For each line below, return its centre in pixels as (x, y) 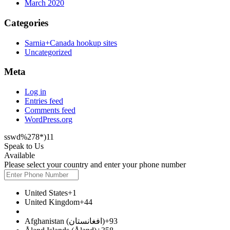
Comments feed (50, 110)
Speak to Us (24, 146)
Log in (35, 92)
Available (20, 155)
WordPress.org (49, 119)
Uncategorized (48, 52)
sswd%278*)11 (29, 137)
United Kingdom (52, 202)
